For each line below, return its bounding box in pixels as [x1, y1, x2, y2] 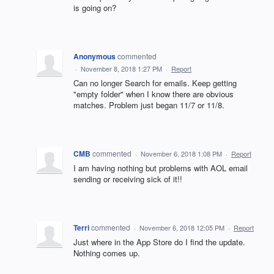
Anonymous [73, 51, 116, 62]
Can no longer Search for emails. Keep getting [73, 77, 237, 89]
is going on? [73, 2, 116, 14]
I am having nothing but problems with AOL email [73, 162, 248, 174]
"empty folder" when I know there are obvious [73, 88, 234, 100]
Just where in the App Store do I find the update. [73, 236, 245, 248]
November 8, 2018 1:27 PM [81, 64, 162, 74]
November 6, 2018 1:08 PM [141, 149, 222, 159]
